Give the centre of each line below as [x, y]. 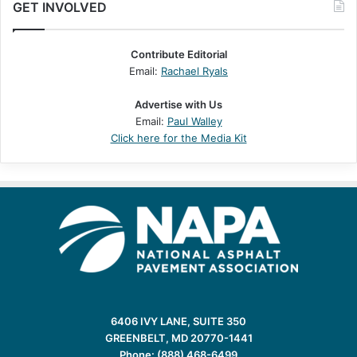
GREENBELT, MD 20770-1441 [178, 338]
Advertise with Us [178, 105]
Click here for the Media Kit [178, 138]
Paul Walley [194, 122]
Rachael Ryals [194, 71]
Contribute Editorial [178, 55]
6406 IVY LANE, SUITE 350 [178, 322]
